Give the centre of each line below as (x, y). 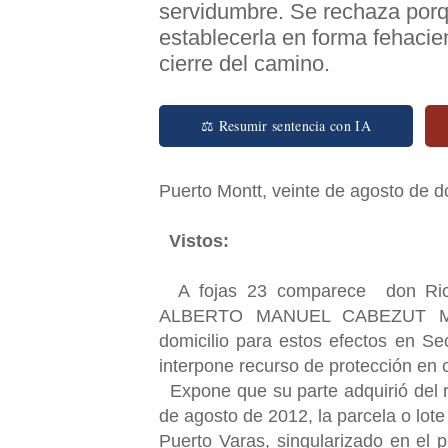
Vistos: (201, 240)
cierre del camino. (244, 63)
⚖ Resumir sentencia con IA (286, 125)
